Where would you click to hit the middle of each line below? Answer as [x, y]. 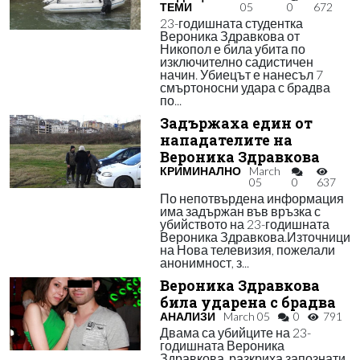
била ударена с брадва [247, 303]
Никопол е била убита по [232, 49]
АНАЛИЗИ [187, 316]
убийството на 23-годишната [244, 224]
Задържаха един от [236, 123]
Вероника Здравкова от [229, 36]
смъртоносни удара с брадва [245, 87]
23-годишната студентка [231, 23]
